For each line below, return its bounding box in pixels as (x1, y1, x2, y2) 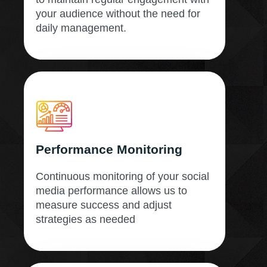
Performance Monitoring (36, 142, 182, 156)
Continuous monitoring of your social (36, 170, 209, 182)
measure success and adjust (36, 198, 172, 211)
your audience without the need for (36, 7, 200, 20)
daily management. (36, 21, 126, 34)
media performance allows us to (36, 184, 187, 197)
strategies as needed (36, 213, 135, 225)
